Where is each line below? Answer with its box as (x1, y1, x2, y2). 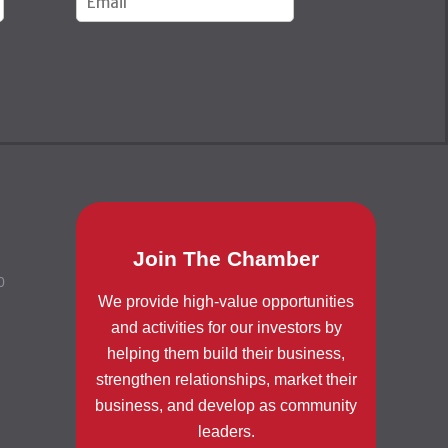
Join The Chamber (133, 247, 319, 271)
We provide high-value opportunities (98, 293, 354, 311)
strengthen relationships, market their (95, 371, 357, 389)
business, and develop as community (95, 397, 357, 415)
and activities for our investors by (110, 319, 342, 337)
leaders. (197, 423, 255, 441)
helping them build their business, (107, 345, 345, 363)
